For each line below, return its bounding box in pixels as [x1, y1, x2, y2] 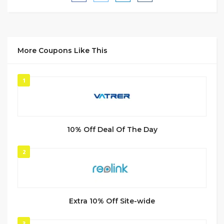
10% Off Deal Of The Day [66, 125, 157, 134]
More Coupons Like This [17, 46, 107, 55]
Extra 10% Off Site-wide [69, 196, 155, 206]
